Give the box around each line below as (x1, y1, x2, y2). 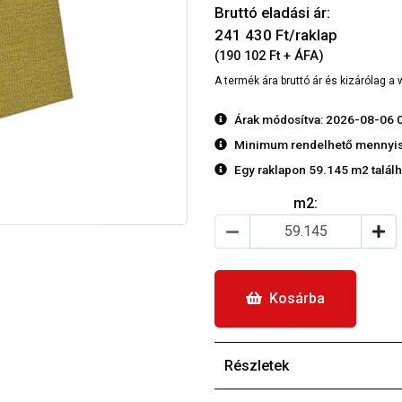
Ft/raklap (272, 25, 337, 44)
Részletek (224, 356, 289, 374)
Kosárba (269, 289, 325, 307)
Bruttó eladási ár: (214, 3, 330, 22)
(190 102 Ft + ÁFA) (214, 48, 324, 64)
